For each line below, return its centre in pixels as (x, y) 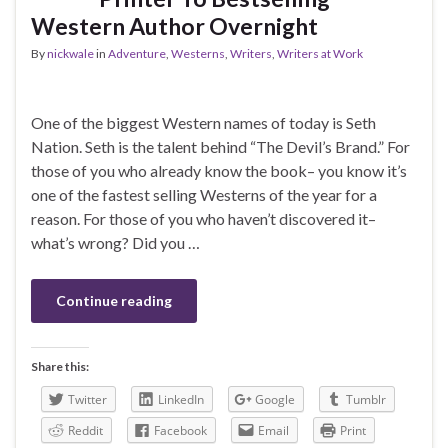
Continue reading (114, 300)
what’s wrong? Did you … (115, 242)
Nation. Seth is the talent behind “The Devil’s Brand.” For (220, 146)
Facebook (180, 430)
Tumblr (366, 399)
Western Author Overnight (174, 25)
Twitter (87, 399)
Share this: (60, 366)
